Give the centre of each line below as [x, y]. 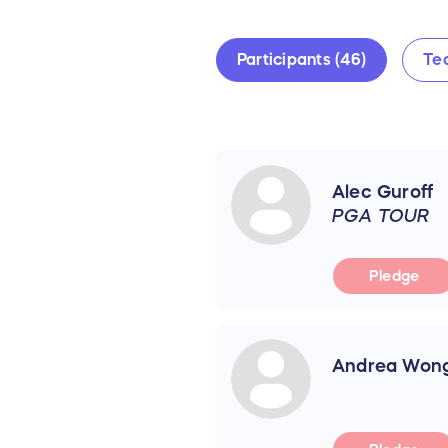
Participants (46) [302, 59]
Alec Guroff [383, 191]
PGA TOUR [381, 215]
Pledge [394, 276]
